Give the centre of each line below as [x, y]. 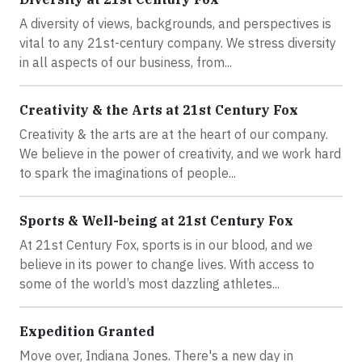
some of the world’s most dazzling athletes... [149, 284]
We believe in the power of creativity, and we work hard [180, 154]
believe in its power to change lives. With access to [167, 265]
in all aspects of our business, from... [126, 63]
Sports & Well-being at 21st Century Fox [156, 221]
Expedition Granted [87, 332]
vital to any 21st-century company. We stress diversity [178, 43]
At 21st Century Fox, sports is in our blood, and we [166, 245]
